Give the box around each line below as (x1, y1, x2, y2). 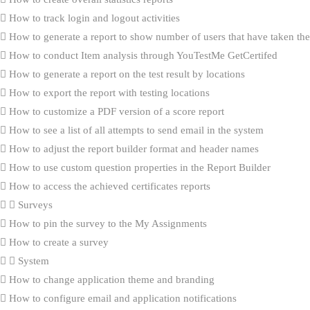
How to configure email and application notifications (6, 292, 237, 304)
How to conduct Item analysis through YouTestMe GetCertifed (6, 49, 277, 61)
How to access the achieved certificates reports (6, 180, 210, 192)
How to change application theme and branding (6, 273, 215, 285)
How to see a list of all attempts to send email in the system (6, 124, 264, 136)
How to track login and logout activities (6, 12, 180, 24)
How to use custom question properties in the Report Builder (6, 161, 271, 173)
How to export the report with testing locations (6, 86, 210, 98)
